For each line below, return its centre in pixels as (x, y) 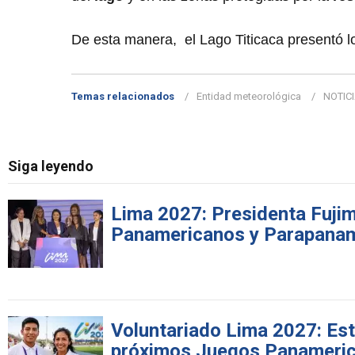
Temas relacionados (123, 97)
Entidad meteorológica (249, 97)
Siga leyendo (51, 166)
